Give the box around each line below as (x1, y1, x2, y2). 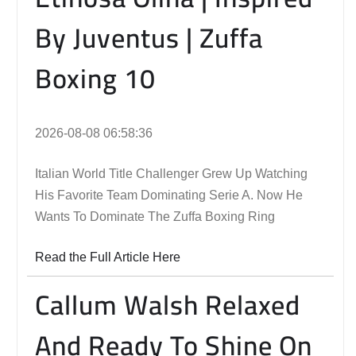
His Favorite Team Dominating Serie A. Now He (35, 188, 303, 202)
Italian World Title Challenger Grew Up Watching (35, 166, 308, 180)
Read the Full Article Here (35, 250, 180, 264)
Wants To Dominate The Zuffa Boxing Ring (35, 209, 275, 223)
